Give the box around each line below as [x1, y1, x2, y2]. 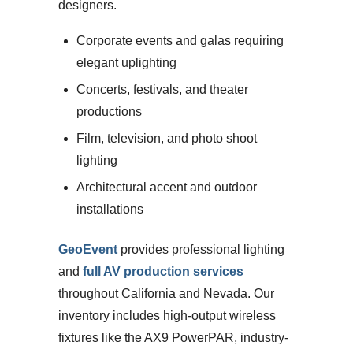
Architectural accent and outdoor [76, 180, 257, 194]
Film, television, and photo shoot [76, 131, 257, 145]
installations [76, 202, 143, 216]
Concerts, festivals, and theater [76, 82, 248, 96]
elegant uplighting [76, 55, 176, 69]
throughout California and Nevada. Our [58, 286, 274, 300]
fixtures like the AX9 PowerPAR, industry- [58, 330, 288, 344]
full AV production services [82, 264, 243, 278]
